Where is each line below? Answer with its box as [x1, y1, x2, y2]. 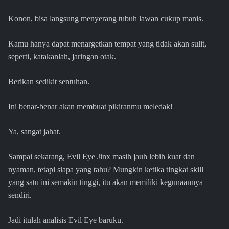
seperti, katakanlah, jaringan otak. [8, 52, 116, 61]
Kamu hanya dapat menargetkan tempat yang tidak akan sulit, [8, 39, 207, 49]
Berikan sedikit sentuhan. [8, 77, 89, 86]
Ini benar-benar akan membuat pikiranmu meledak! [8, 102, 173, 111]
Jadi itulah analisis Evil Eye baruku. [8, 216, 123, 225]
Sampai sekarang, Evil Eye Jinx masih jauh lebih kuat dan [8, 152, 195, 162]
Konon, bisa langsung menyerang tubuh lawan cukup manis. [8, 14, 203, 24]
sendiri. [8, 191, 32, 200]
